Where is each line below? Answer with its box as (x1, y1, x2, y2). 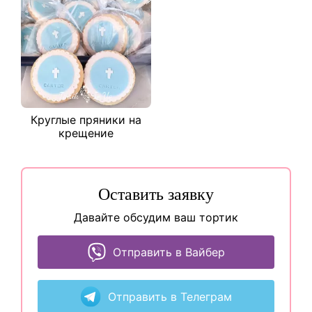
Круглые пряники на (31, 113, 141, 127)
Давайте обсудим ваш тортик (74, 210, 238, 224)
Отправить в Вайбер (112, 244, 225, 259)
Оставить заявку (98, 185, 214, 203)
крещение (58, 126, 114, 140)
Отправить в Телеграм (108, 289, 232, 304)
